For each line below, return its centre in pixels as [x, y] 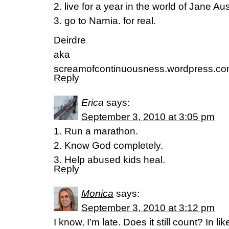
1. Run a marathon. [96, 131]
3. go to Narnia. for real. [105, 21]
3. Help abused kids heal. [109, 160]
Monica [97, 193]
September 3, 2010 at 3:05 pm [148, 117]
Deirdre [70, 40]
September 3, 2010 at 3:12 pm [148, 208]
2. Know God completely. [108, 145]
